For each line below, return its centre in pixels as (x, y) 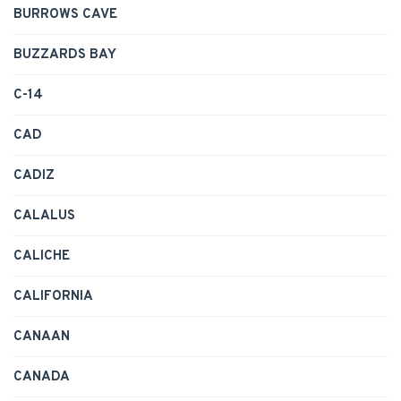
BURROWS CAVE (65, 15)
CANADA (42, 378)
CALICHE (42, 257)
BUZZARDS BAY (65, 55)
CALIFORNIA (53, 297)
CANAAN (42, 337)
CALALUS (44, 217)
